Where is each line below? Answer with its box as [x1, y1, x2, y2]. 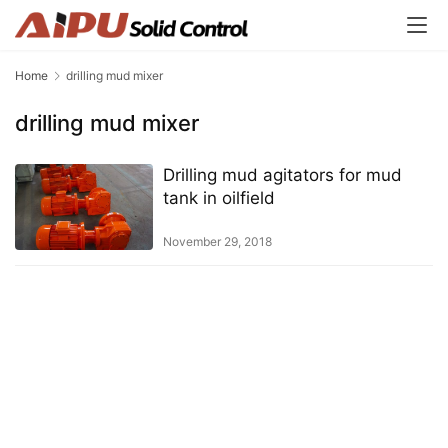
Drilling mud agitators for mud [162, 165, 402, 186]
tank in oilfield [162, 188, 275, 209]
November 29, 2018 [162, 234, 272, 250]
